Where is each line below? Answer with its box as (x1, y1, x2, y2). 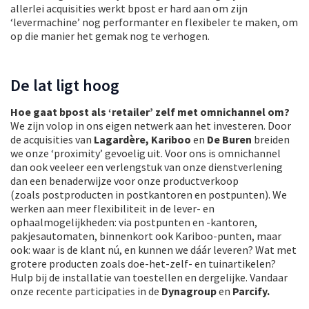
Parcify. (232, 284, 270, 299)
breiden (252, 132, 290, 147)
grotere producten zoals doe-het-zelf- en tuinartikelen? (10, 257, 276, 271)
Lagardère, (94, 132, 149, 147)
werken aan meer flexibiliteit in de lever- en (10, 201, 215, 216)
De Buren (207, 132, 252, 147)
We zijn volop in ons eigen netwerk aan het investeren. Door (10, 119, 291, 133)
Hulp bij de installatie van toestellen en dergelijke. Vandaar (10, 270, 288, 285)
